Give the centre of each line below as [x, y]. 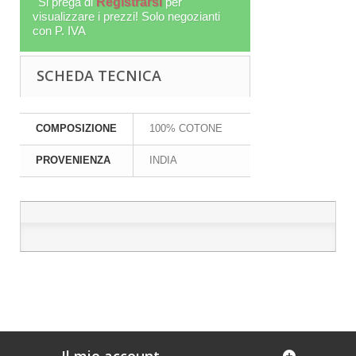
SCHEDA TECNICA [99, 76]
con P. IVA [59, 31]
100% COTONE [186, 129]
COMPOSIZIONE [76, 129]
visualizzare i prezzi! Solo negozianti [126, 17]
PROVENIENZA [73, 161]
